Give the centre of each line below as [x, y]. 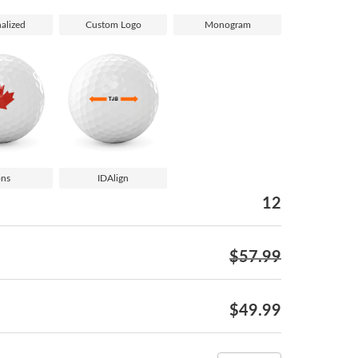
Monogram [227, 24]
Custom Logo [113, 24]
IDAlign [113, 179]
